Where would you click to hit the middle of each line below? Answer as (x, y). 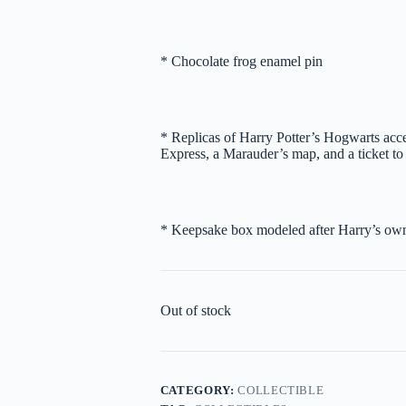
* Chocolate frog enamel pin (241, 62)
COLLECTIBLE (281, 391)
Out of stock (195, 311)
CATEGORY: (199, 391)
